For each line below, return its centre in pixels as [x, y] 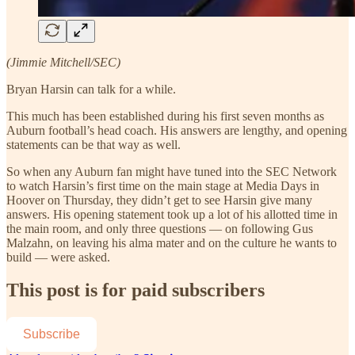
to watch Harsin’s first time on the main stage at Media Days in [163, 185]
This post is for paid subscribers [136, 290]
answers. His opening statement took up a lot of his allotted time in [172, 214]
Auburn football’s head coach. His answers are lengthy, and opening [177, 130]
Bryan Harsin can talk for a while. [91, 89]
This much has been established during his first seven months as [165, 116]
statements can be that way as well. [94, 144]
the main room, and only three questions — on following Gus [160, 228]
